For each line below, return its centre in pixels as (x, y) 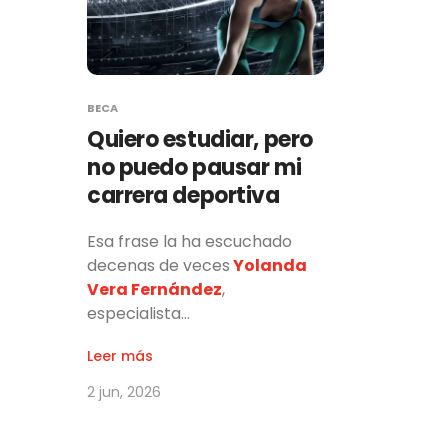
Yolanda (270, 265)
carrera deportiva (183, 195)
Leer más (120, 355)
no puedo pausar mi (194, 167)
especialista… (138, 313)
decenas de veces (158, 265)
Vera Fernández (154, 289)
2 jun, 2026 (124, 391)
